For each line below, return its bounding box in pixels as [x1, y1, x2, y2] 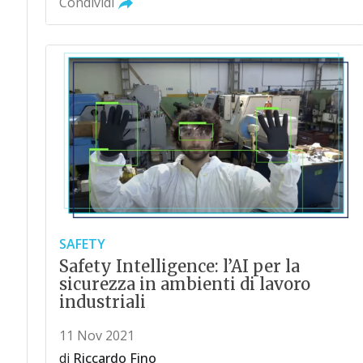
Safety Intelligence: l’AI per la [58, 255, 300, 276]
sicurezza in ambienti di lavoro [58, 273, 310, 294]
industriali [58, 291, 146, 312]
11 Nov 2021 [58, 326, 135, 344]
